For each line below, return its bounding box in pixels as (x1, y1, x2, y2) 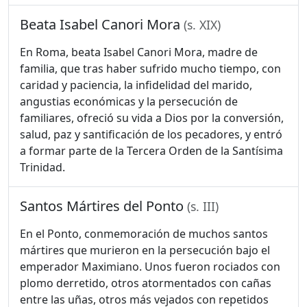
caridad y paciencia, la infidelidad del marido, (20, 77, 252, 93)
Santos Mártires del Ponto (20, 197, 187, 215)
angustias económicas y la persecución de (20, 94, 238, 109)
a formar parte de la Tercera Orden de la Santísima (20, 143, 283, 158)
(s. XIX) (184, 16, 221, 33)
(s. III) (187, 198, 219, 214)
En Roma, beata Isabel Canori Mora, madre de (20, 45, 258, 60)
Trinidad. (20, 160, 65, 175)
